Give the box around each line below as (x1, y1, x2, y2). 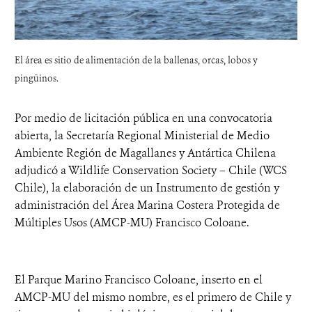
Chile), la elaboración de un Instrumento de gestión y (15, 180, 279, 195)
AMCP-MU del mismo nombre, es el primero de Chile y (15, 289, 291, 304)
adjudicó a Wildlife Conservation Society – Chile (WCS (15, 162, 287, 178)
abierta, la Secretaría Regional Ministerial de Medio (15, 127, 270, 143)
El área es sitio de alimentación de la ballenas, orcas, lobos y (15, 54, 258, 66)
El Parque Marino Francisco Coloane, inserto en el (15, 272, 263, 287)
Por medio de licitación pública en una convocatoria (15, 110, 272, 125)
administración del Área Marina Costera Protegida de (15, 197, 280, 212)
